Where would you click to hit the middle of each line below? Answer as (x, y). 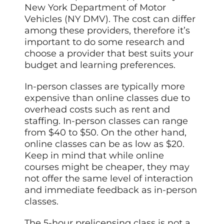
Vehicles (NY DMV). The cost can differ (110, 19)
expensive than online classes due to (107, 98)
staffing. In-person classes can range (106, 121)
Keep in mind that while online (94, 155)
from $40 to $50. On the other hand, (106, 132)
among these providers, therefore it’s (107, 30)
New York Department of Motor (95, 7)
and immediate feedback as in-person (111, 190)
